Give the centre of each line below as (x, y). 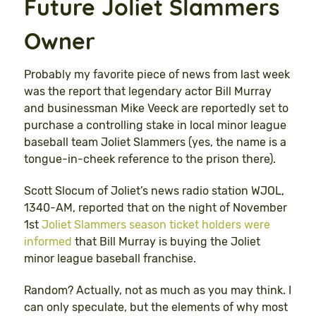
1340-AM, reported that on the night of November (156, 207)
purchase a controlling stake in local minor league (155, 126)
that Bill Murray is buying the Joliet (166, 241)
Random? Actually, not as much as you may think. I (158, 290)
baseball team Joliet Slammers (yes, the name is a (155, 142)
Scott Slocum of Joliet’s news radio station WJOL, (154, 190)
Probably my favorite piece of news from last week (157, 75)
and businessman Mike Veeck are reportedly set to (156, 109)
